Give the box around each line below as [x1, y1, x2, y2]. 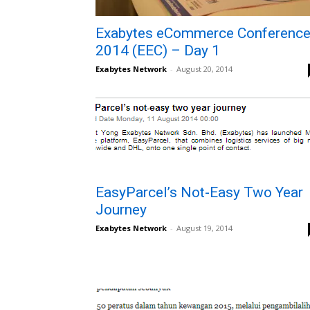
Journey [95, 201, 147, 218]
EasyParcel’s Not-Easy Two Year [95, 184, 303, 201]
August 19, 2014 [176, 223, 232, 233]
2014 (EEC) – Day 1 [95, 42, 220, 59]
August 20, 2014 [176, 64, 232, 74]
